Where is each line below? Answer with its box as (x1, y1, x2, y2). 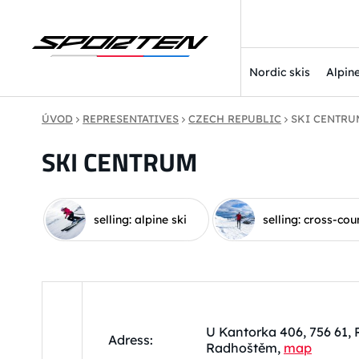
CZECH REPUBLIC (188, 112, 282, 125)
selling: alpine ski (94, 212, 187, 228)
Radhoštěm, (206, 340, 284, 357)
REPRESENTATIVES (83, 112, 179, 125)
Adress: (108, 332, 153, 349)
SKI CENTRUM (42, 142, 197, 181)
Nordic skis (249, 65, 310, 79)
